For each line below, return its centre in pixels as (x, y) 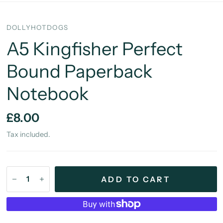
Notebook (47, 94)
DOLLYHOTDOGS (37, 28)
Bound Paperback (79, 71)
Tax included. (28, 135)
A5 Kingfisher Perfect (94, 49)
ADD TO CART (136, 179)
